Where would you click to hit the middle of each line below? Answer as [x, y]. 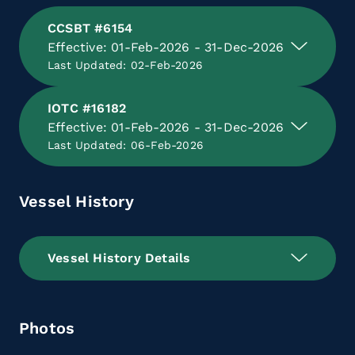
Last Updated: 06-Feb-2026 [126, 145]
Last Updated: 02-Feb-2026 [125, 65]
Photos [47, 328]
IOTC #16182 [87, 108]
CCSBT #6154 [90, 28]
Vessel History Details [119, 258]
